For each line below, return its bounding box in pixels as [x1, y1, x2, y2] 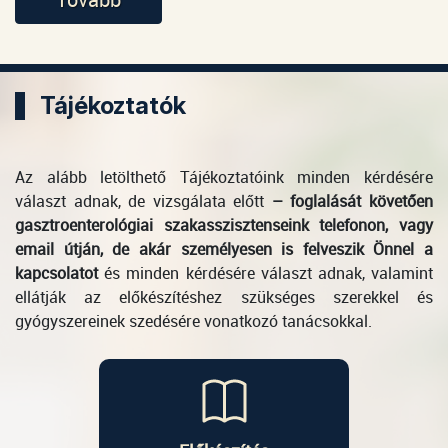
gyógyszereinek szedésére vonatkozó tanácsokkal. [15, 310, 372, 332]
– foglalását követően [271, 190, 434, 212]
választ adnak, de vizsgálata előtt [15, 190, 265, 212]
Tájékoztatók [40, 91, 186, 120]
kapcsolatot [15, 262, 98, 284]
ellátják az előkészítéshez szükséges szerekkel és [15, 286, 433, 308]
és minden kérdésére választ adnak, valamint [104, 262, 434, 284]
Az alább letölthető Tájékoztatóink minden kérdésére [15, 166, 433, 188]
